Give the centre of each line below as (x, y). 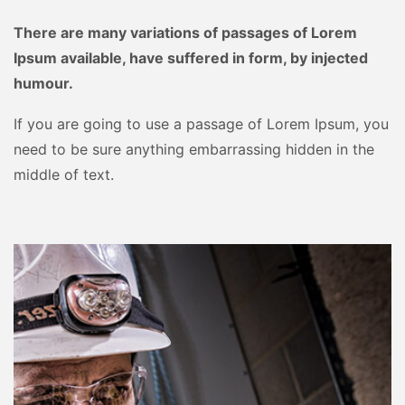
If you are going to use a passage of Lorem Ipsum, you (201, 124)
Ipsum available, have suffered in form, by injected (191, 58)
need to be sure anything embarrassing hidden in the (194, 150)
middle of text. (64, 175)
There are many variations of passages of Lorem (185, 33)
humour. (43, 84)
